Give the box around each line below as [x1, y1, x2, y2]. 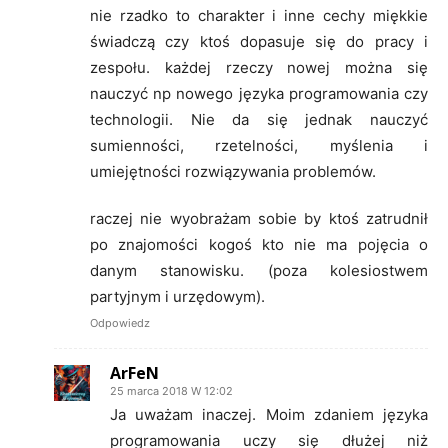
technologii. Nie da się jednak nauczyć [90, 109, 428, 129]
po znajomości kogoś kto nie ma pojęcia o [90, 234, 428, 254]
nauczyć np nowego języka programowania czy [90, 83, 428, 103]
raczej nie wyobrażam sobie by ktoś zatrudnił [90, 208, 428, 228]
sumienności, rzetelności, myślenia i [90, 135, 428, 155]
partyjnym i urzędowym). [90, 286, 265, 306]
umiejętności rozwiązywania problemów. [90, 161, 376, 181]
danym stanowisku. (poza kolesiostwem [90, 260, 428, 280]
